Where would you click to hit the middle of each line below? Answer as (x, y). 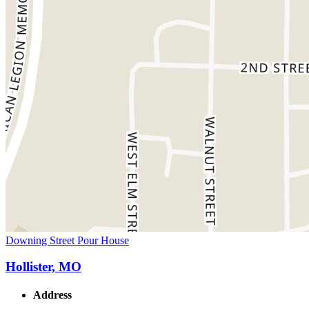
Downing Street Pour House (67, 240)
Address (52, 295)
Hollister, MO (43, 267)
